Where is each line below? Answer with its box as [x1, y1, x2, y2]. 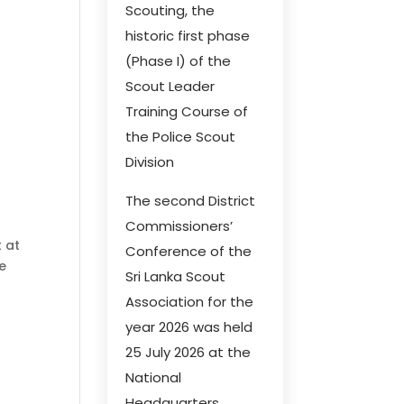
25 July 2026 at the [125, 343, 252, 362]
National [125, 368, 182, 387]
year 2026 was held [125, 317, 253, 336]
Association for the [125, 292, 254, 311]
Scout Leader [125, 77, 216, 96]
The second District [125, 191, 256, 210]
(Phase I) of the [125, 51, 232, 70]
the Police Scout [125, 127, 236, 146]
